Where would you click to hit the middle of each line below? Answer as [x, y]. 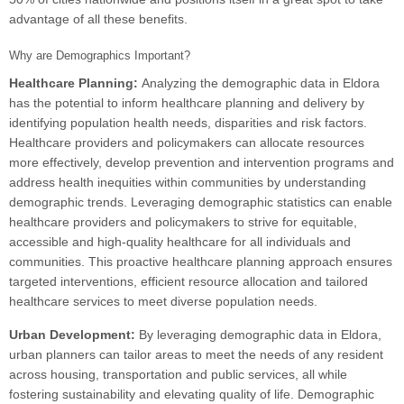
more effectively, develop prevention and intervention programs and [202, 163]
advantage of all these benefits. [98, 19]
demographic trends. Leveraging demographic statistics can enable [201, 202]
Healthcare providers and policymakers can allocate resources [187, 143]
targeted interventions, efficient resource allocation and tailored [188, 282]
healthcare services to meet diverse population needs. [163, 302]
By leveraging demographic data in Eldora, [260, 335]
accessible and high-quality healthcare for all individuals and [180, 242]
